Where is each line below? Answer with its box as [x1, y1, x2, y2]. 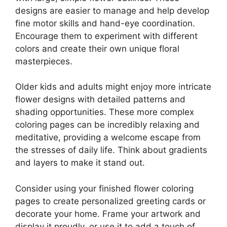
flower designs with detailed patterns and [15, 94, 185, 105]
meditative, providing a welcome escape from [15, 132, 201, 143]
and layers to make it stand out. [15, 158, 145, 168]
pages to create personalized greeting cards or [15, 196, 206, 206]
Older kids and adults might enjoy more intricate [15, 82, 211, 92]
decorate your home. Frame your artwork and [15, 208, 201, 219]
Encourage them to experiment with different [15, 30, 198, 41]
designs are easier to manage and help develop [15, 5, 209, 16]
